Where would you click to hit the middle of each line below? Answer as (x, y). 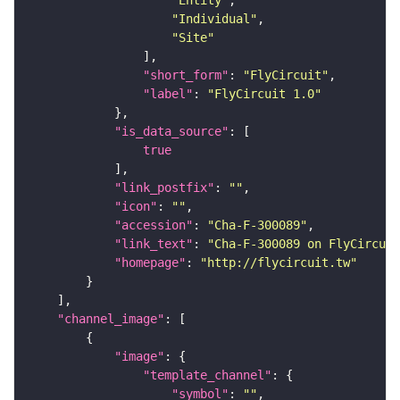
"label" (168, 94)
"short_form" (186, 75)
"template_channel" (207, 375)
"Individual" (214, 19)
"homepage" (150, 263)
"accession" (154, 225)
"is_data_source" (171, 132)
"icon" (136, 207)
